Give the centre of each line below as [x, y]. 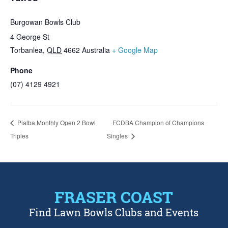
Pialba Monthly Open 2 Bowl [56, 122]
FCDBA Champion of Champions [159, 122]
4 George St [30, 37]
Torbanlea [26, 50]
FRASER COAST [114, 197]
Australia [96, 50]
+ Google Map [135, 50]
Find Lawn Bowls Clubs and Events [114, 212]
